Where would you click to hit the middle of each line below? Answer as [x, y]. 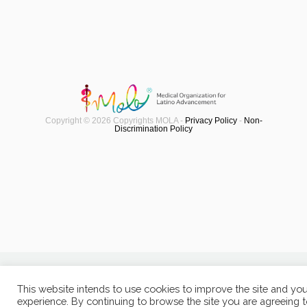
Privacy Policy [211, 121]
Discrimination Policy [153, 129]
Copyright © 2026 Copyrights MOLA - [115, 121]
